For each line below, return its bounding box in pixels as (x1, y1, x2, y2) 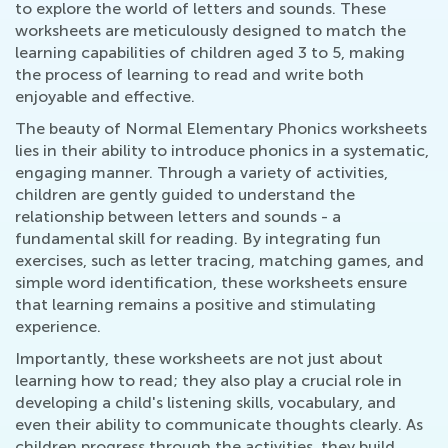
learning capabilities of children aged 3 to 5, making (15, 43, 405, 62)
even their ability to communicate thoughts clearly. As (15, 415, 423, 434)
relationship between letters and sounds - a (15, 207, 341, 226)
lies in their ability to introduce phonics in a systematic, (15, 141, 429, 160)
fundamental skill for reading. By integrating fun (15, 229, 381, 248)
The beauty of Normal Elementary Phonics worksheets (15, 119, 427, 138)
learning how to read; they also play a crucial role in (15, 371, 402, 390)
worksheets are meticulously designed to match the (15, 21, 406, 40)
